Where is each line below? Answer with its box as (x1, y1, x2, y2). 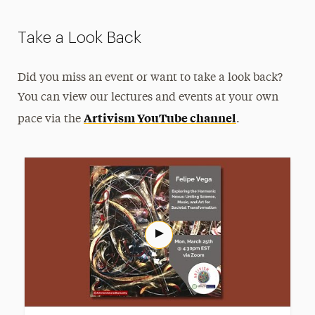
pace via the (18, 113, 84, 125)
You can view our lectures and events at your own (18, 91, 279, 103)
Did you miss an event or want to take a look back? (18, 72, 283, 84)
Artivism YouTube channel (84, 109, 237, 125)
